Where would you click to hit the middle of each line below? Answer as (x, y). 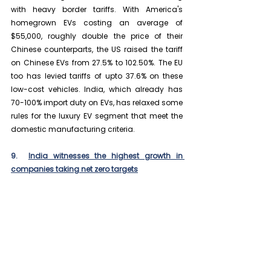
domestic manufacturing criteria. (73, 129)
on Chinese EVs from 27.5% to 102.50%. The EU (97, 63)
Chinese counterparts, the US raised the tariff (97, 50)
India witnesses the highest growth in (106, 156)
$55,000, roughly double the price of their (97, 36)
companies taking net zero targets (74, 169)
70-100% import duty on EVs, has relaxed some (97, 103)
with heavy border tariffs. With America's (97, 10)
